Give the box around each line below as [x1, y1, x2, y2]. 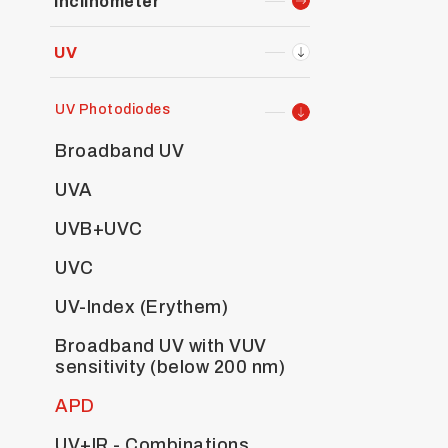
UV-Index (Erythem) [55, 297, 228, 317]
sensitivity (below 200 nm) [55, 357, 285, 377]
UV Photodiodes [55, 102, 170, 117]
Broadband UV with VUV [55, 336, 267, 356]
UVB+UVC [55, 219, 143, 239]
